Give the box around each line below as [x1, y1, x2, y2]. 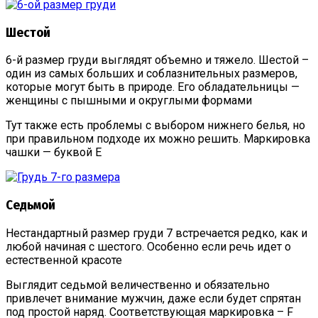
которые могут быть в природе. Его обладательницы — [6, 80, 300, 94]
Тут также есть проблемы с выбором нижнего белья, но [6, 119, 305, 133]
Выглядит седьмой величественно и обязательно [6, 278, 270, 292]
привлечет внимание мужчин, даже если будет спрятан [6, 291, 301, 305]
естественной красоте [6, 253, 122, 267]
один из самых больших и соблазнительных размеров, [6, 67, 297, 81]
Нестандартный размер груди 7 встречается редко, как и [6, 226, 307, 240]
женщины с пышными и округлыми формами [6, 94, 252, 108]
